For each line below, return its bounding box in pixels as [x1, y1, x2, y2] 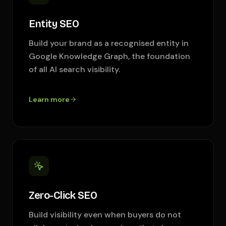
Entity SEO [29, 18, 79, 30]
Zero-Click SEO [29, 189, 97, 201]
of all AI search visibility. [29, 64, 120, 75]
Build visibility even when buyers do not [29, 209, 181, 220]
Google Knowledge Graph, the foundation [29, 51, 190, 62]
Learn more [29, 95, 70, 104]
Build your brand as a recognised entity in [29, 38, 189, 48]
